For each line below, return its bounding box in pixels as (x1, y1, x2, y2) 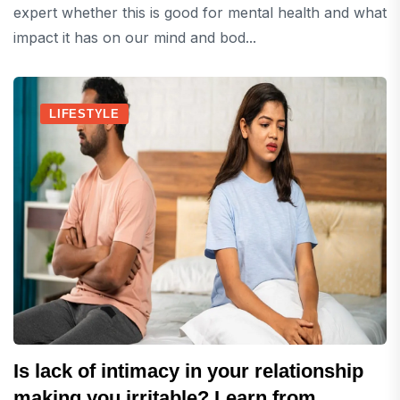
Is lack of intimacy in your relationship (13, 360, 363, 383)
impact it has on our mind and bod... (13, 29, 256, 47)
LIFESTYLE (49, 107, 121, 121)
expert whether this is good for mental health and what (13, 4, 387, 22)
